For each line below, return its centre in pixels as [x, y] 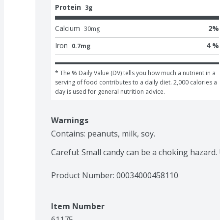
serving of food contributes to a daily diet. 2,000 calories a [136, 82]
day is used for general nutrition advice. [110, 91]
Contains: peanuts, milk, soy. [103, 133]
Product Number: [84, 175]
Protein [68, 7]
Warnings [70, 120]
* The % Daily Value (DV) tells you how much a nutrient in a [135, 73]
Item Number [78, 206]
